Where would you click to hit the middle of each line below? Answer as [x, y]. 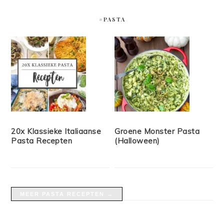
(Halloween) [137, 140]
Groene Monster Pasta [157, 131]
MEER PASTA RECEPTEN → [67, 194]
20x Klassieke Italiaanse [56, 131]
